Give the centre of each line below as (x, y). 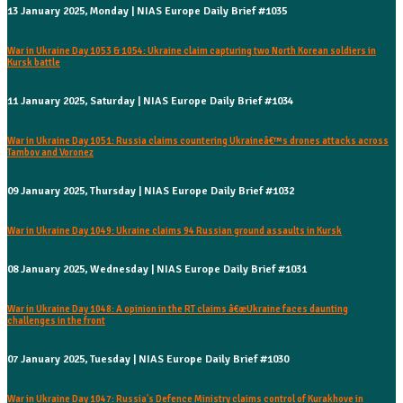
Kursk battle (34, 63)
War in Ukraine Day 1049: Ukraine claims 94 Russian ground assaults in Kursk (175, 231)
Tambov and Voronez (50, 153)
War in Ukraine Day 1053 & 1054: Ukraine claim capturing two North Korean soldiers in (192, 51)
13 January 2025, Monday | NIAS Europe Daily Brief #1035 (147, 12)
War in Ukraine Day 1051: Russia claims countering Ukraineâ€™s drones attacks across (198, 141)
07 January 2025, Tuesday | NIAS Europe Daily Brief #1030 (148, 360)
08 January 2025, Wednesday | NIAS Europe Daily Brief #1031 (157, 270)
